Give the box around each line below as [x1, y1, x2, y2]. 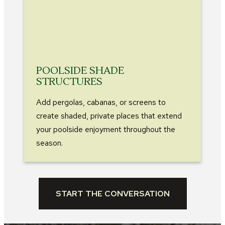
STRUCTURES [36, 75, 102, 88]
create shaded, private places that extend [36, 110, 182, 121]
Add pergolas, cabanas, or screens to [36, 96, 166, 107]
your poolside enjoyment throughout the [36, 124, 175, 135]
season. [36, 137, 63, 148]
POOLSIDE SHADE [36, 64, 124, 77]
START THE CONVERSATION [55, 188, 170, 199]
